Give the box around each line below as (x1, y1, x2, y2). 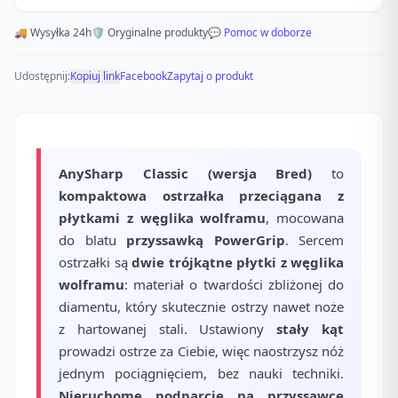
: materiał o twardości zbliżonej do (124, 275, 344, 293)
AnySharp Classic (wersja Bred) (59, 164, 313, 182)
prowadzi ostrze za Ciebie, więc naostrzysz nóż (59, 342, 344, 360)
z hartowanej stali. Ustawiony (59, 320, 277, 338)
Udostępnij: (14, 68, 70, 84)
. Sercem (284, 231, 344, 249)
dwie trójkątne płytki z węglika (131, 253, 344, 271)
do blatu (59, 231, 126, 249)
